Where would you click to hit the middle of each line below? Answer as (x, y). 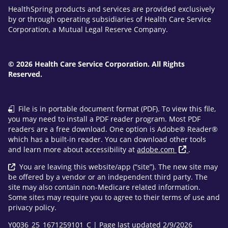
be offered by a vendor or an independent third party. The (108, 177)
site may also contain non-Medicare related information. (104, 187)
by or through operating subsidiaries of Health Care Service (110, 19)
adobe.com (156, 149)
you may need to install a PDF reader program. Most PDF (104, 119)
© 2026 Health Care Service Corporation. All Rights (96, 64)
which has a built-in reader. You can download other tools (107, 139)
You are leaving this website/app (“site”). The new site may (117, 166)
